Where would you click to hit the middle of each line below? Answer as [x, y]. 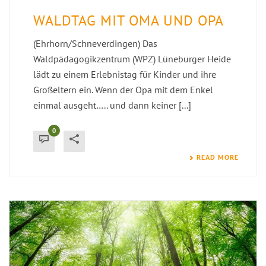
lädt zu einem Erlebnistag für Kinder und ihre [125, 74]
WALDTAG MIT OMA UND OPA [129, 20]
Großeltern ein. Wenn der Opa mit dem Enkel [123, 89]
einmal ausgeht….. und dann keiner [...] [112, 105]
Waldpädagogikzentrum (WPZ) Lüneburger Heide [132, 58]
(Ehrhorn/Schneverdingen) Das [95, 43]
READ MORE [218, 157]
